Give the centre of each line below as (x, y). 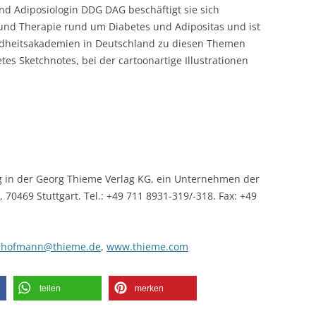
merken (149, 288)
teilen (50, 288)
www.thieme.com (147, 247)
